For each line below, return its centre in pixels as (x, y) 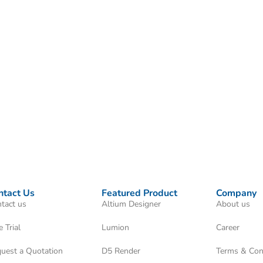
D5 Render (121, 251)
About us (233, 204)
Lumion (115, 227)
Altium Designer (131, 204)
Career (228, 227)
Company (237, 193)
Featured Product (139, 193)
